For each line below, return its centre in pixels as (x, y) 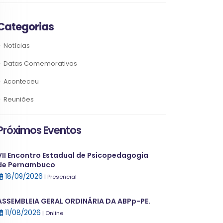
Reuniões (19, 99)
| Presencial (60, 177)
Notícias (17, 46)
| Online (53, 213)
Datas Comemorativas (40, 63)
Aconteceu (21, 81)
